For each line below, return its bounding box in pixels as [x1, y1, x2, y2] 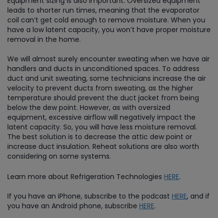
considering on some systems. [7, 151, 111, 161]
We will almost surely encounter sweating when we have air [7, 54, 210, 64]
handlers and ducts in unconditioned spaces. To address [7, 64, 200, 73]
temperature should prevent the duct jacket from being [7, 93, 199, 103]
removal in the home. [7, 35, 81, 44]
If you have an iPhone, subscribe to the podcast [7, 191, 172, 201]
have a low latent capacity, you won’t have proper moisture [7, 25, 211, 35]
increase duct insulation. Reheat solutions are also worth [7, 142, 199, 151]
